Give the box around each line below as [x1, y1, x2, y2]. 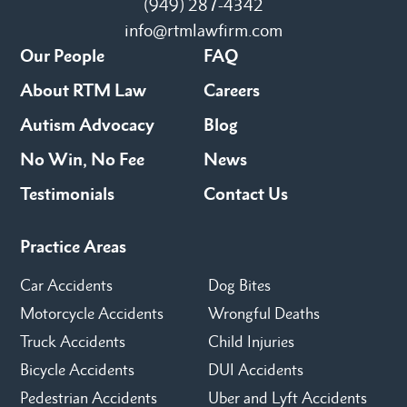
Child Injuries [208, 332, 294, 351]
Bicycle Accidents [20, 360, 134, 379]
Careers [203, 79, 260, 101]
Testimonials [20, 183, 114, 204]
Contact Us [203, 183, 288, 204]
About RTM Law [20, 79, 146, 101]
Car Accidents [20, 275, 113, 294]
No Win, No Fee [20, 148, 144, 170]
